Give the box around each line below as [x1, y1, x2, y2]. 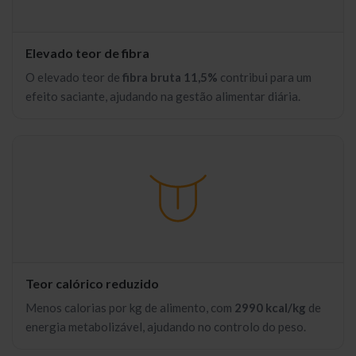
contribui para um [218, 70, 311, 84]
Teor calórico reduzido [25, 276, 159, 291]
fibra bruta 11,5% [122, 70, 218, 84]
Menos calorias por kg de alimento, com [25, 300, 234, 315]
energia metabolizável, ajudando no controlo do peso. [25, 319, 306, 334]
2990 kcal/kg [234, 300, 306, 315]
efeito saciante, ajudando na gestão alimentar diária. [25, 89, 300, 103]
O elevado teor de [25, 70, 122, 84]
